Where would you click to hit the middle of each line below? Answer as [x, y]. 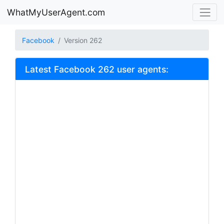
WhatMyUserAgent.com [56, 12]
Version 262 [83, 40]
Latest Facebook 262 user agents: [96, 69]
